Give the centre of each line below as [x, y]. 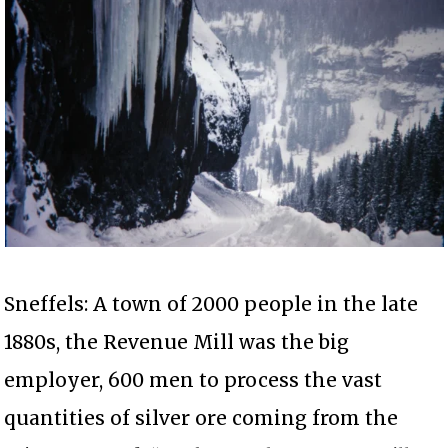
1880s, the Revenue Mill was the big [177, 341]
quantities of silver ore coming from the [201, 417]
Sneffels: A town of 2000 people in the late [211, 303]
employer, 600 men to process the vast [193, 379]
